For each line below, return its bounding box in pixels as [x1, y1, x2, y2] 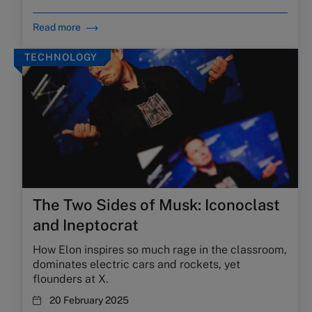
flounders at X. [33, 272, 108, 286]
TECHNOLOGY [24, 52, 97, 63]
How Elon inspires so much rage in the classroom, [33, 243, 287, 256]
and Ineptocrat [33, 216, 139, 234]
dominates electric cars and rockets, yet [33, 258, 240, 271]
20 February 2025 [49, 295, 129, 306]
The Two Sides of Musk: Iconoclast [33, 196, 280, 214]
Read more [33, 22, 81, 33]
